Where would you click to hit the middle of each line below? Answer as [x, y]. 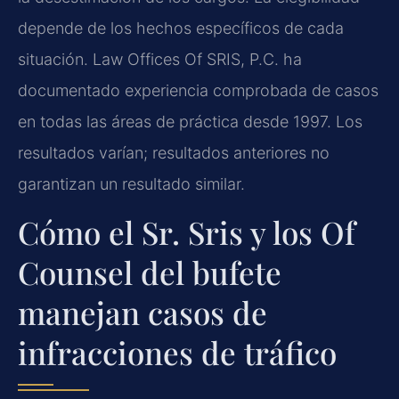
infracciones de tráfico [177, 352]
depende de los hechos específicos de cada [181, 28]
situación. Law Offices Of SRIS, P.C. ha [160, 59]
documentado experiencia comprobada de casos [198, 90]
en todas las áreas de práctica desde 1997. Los [190, 121]
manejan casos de [142, 312]
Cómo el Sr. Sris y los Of [187, 232]
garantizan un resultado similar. [131, 183]
